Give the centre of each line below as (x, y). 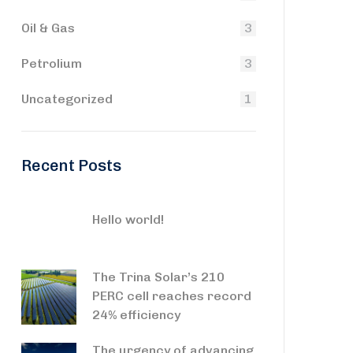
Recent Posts (71, 165)
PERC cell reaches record (172, 296)
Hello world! (128, 219)
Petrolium (52, 63)
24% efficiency (136, 315)
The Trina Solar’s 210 (158, 277)
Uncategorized (67, 99)
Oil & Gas (48, 28)
